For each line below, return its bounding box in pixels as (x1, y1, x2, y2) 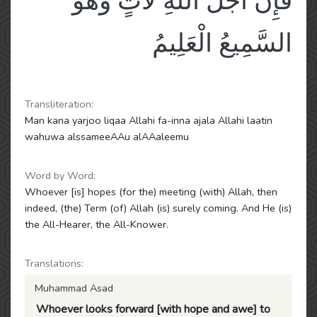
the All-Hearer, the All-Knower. (25, 217, 168, 231)
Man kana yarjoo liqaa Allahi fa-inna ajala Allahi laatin (25, 113, 272, 127)
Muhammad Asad (35, 281, 113, 295)
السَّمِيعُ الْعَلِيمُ (152, 26, 292, 61)
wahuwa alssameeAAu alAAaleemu (25, 129, 189, 144)
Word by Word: (25, 168, 96, 183)
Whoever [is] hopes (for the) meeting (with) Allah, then (25, 185, 277, 199)
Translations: (25, 256, 83, 270)
